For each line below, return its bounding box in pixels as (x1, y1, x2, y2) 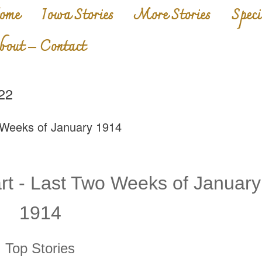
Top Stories (5, 240, 75, 256)
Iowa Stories (41, 2, 113, 29)
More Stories (135, 2, 211, 29)
